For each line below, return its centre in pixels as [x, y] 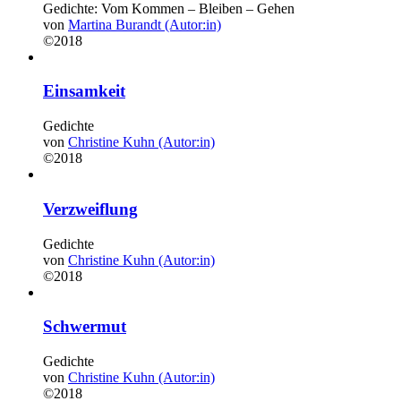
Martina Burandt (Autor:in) [145, 24]
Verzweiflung [90, 209]
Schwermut [85, 327]
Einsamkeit [84, 91]
